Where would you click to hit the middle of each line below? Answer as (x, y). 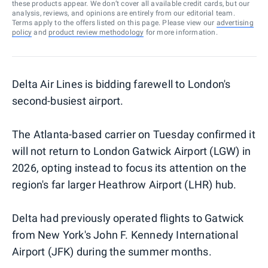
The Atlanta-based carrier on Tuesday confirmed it (134, 134)
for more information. (181, 32)
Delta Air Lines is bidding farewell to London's (121, 84)
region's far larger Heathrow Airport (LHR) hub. (124, 184)
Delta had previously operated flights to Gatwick (128, 218)
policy (22, 32)
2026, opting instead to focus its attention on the (130, 167)
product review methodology (96, 32)
